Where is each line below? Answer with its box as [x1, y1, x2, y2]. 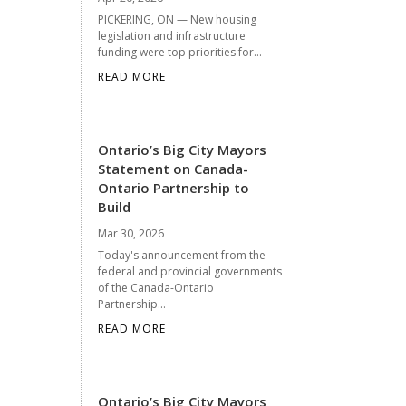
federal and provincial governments [98, 263, 283, 279]
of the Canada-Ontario [98, 279, 215, 295]
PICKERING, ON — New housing [98, 11, 257, 27]
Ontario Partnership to [98, 178, 250, 197]
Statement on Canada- [98, 159, 249, 178]
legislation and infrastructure [98, 27, 246, 43]
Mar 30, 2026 [98, 225, 165, 241]
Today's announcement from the [98, 246, 266, 263]
